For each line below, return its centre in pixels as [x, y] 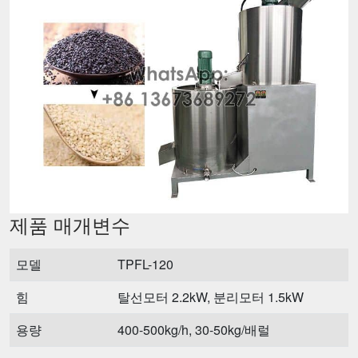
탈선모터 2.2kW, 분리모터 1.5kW [211, 297]
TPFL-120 [145, 264]
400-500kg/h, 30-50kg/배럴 [194, 330]
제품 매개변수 [70, 224]
